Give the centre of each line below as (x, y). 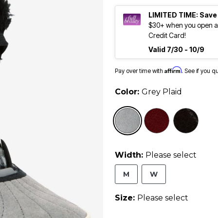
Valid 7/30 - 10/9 (176, 50)
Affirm (173, 70)
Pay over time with (140, 71)
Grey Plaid (162, 92)
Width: (130, 155)
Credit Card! (167, 36)
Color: (128, 92)
